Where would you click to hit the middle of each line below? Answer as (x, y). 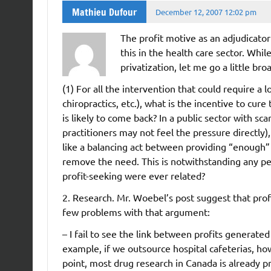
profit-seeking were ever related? (133, 176)
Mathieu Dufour (104, 12)
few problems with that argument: (136, 212)
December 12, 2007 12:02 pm (206, 11)
